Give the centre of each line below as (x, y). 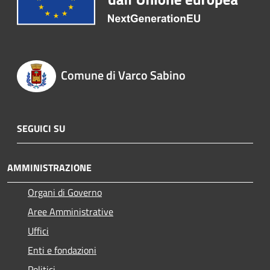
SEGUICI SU (41, 128)
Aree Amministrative (71, 211)
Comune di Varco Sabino (123, 75)
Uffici (38, 231)
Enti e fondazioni (62, 250)
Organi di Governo (65, 192)
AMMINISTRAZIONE (49, 167)
